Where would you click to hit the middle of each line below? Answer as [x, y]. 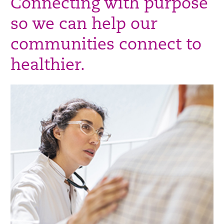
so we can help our [84, 25]
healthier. [48, 66]
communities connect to [106, 45]
